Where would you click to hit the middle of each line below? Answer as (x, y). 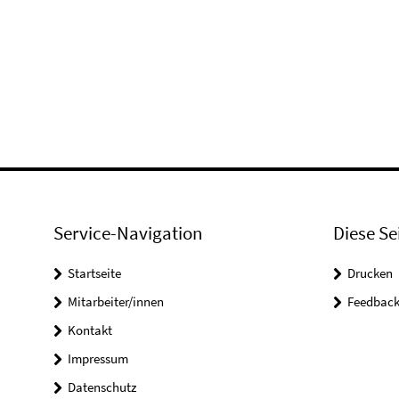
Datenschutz (102, 387)
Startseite (94, 273)
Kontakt (90, 330)
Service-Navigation (128, 233)
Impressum (98, 358)
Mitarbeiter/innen (116, 301)
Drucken (370, 273)
